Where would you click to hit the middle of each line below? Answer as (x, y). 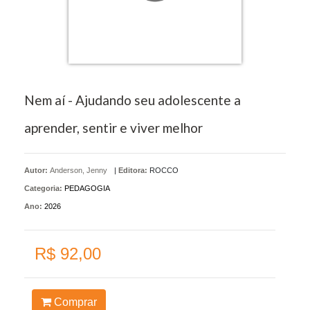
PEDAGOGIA (87, 188)
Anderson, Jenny (79, 170)
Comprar (74, 302)
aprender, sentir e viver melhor (113, 127)
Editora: (133, 170)
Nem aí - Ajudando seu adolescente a (133, 100)
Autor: (37, 170)
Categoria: (43, 188)
